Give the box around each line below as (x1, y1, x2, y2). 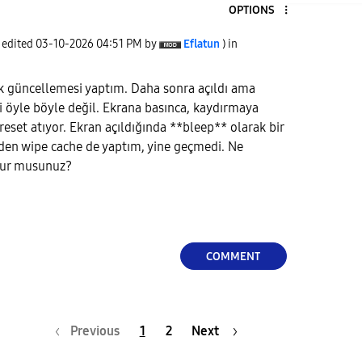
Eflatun (183, 36, 220, 51)
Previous (69, 322, 120, 339)
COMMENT (206, 249, 261, 263)
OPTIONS (228, 2, 275, 17)
